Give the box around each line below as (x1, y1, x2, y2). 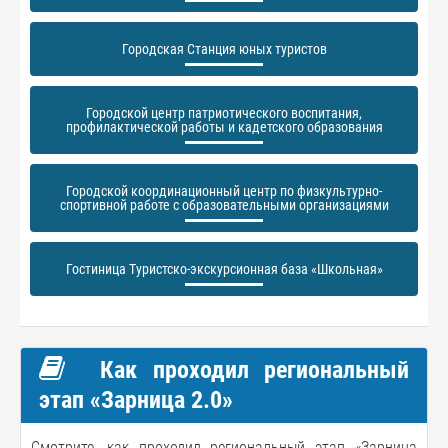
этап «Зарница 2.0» (39, 386, 233, 414)
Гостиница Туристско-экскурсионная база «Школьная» (65, 261, 383, 277)
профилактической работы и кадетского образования (65, 119, 383, 135)
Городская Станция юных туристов (121, 41, 327, 57)
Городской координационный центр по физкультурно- (66, 183, 382, 199)
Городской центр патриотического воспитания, (86, 105, 362, 121)
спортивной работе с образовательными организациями (59, 197, 389, 213)
